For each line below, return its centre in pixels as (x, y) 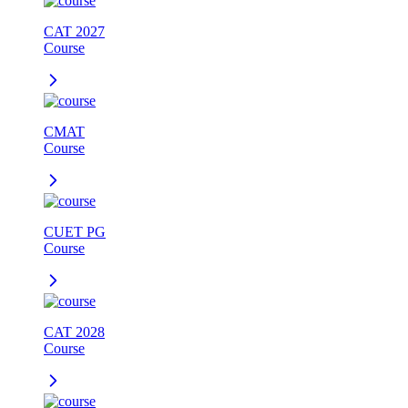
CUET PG (75, 232)
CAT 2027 (74, 31)
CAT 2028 (74, 332)
